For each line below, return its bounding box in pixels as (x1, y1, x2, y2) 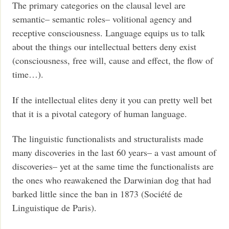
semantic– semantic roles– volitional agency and (12, 13, 192, 26)
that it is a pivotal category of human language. (12, 107, 188, 120)
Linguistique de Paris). (12, 201, 97, 214)
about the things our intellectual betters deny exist (12, 40, 197, 53)
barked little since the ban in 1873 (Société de (12, 188, 183, 200)
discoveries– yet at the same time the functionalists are (12, 160, 214, 173)
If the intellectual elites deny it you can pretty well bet (12, 93, 213, 106)
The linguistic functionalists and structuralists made (12, 132, 204, 145)
